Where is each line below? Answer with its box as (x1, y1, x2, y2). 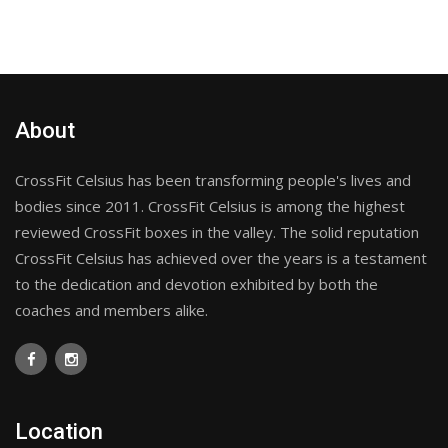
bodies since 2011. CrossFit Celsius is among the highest (15, 195, 405, 216)
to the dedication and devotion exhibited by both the (15, 273, 378, 294)
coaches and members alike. (15, 299, 208, 320)
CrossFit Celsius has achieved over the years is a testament (15, 247, 427, 268)
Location (15, 418, 103, 444)
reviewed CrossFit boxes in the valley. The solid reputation (15, 221, 419, 242)
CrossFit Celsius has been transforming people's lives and (15, 169, 411, 190)
